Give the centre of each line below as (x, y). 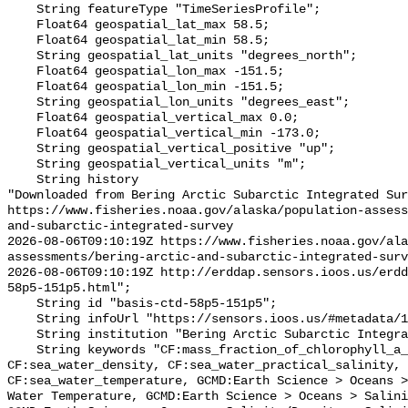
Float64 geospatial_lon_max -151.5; (22, 72)
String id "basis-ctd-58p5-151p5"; (22, 304)
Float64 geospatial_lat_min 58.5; (22, 41)
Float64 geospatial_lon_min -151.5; (22, 87)
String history (22, 180)
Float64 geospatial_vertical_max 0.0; (22, 118)
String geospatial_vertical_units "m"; (22, 165)
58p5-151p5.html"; (69, 289)
